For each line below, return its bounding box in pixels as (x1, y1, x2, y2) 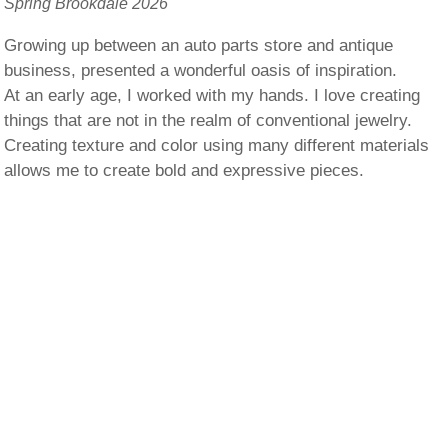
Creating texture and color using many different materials (4, 136, 430, 155)
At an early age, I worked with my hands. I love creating (4, 86, 421, 105)
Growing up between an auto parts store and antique (4, 36, 394, 55)
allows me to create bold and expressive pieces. (4, 161, 365, 180)
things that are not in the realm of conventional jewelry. (4, 111, 413, 130)
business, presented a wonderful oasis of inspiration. (4, 61, 398, 80)
